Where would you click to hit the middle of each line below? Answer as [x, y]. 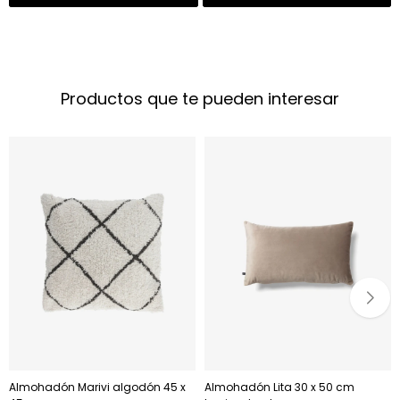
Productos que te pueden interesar [200, 99]
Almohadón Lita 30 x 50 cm [279, 387]
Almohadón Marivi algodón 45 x [97, 387]
